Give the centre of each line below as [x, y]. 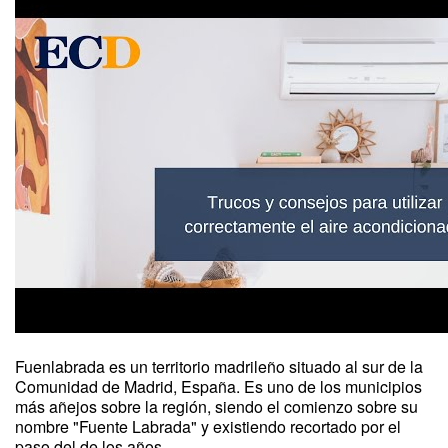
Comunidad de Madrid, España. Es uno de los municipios [218, 386]
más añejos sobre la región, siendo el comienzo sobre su [216, 406]
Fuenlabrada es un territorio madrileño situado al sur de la [219, 366]
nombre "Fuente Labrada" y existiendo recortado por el [208, 426]
